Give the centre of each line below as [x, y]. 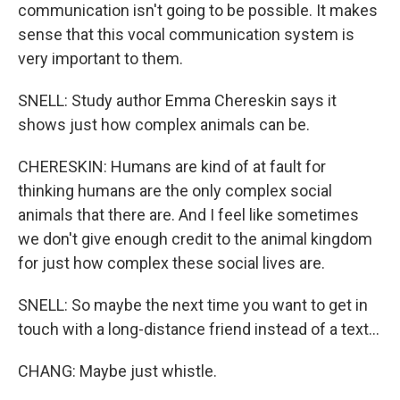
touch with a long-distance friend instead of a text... [199, 329]
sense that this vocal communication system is [186, 34]
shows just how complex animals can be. [164, 125]
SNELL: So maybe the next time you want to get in [193, 305]
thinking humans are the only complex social [175, 191]
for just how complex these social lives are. [171, 263]
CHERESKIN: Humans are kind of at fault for [172, 167]
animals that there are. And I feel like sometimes [188, 215]
